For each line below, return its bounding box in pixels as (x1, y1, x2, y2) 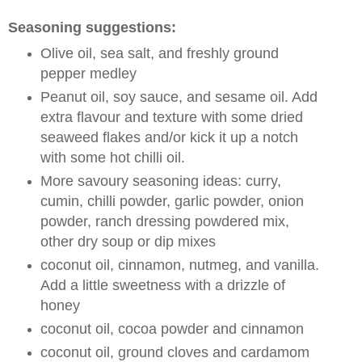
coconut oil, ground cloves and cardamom (40, 343, 309, 360)
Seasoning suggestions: (8, 19, 176, 36)
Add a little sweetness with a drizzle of (40, 276, 285, 293)
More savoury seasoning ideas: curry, (40, 172, 281, 189)
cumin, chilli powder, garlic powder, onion (40, 192, 304, 209)
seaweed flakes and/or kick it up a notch (40, 128, 298, 145)
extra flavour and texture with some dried (40, 108, 303, 125)
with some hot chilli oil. (40, 149, 189, 166)
